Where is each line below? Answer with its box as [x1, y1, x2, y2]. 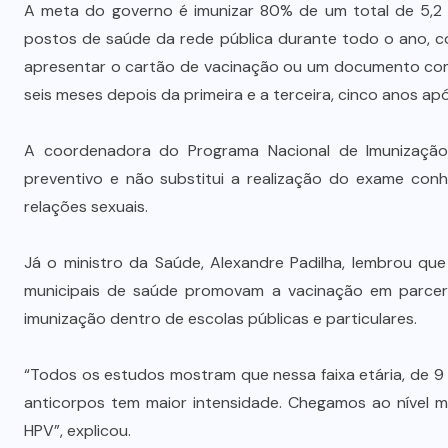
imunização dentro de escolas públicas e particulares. [24, 308, 417, 330]
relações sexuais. [24, 196, 148, 218]
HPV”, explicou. [24, 420, 131, 442]
